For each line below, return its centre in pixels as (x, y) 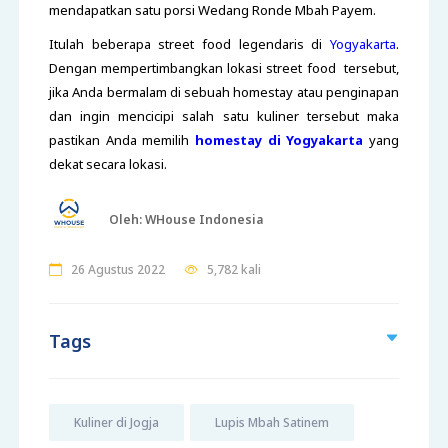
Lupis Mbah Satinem (271, 423)
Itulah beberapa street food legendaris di (189, 44)
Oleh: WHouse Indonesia (185, 220)
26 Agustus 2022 (117, 270)
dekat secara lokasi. (109, 164)
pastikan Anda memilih (119, 140)
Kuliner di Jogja (116, 423)
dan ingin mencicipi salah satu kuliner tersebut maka (224, 116)
